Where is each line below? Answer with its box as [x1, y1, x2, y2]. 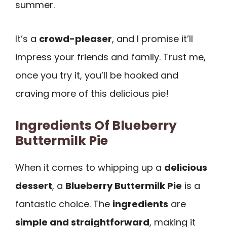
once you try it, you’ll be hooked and [15, 68, 178, 82]
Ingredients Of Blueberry [15, 117, 177, 135]
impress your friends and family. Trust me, [15, 50, 206, 63]
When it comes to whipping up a [15, 161, 164, 174]
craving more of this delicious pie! [15, 87, 169, 100]
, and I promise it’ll [112, 32, 193, 45]
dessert [15, 179, 52, 193]
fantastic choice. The [15, 198, 112, 211]
